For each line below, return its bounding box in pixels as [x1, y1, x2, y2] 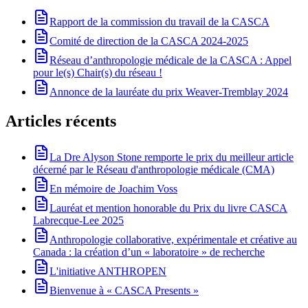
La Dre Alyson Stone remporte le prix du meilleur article [49, 151, 294, 163]
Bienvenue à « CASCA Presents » [49, 284, 199, 296]
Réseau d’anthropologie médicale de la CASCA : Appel [49, 54, 291, 66]
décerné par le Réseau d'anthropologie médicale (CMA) [33, 163, 274, 175]
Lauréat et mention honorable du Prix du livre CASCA [49, 201, 287, 214]
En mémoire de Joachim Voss [49, 182, 177, 195]
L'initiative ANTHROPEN [49, 265, 166, 277]
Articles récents [5, 111, 116, 130]
